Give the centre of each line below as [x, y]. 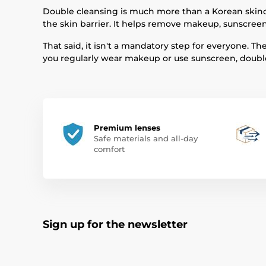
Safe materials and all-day [146, 138]
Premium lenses [127, 128]
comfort [109, 149]
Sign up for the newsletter [115, 224]
